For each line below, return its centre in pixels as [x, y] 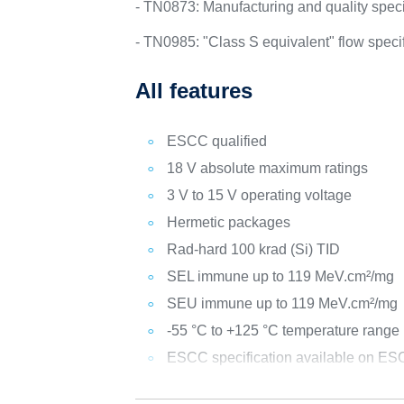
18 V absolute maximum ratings [268, 168]
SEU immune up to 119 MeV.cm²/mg [283, 303]
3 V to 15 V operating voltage [260, 195]
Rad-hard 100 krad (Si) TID [254, 249]
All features [194, 91]
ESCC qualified [217, 141]
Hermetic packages [229, 222]
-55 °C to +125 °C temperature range [284, 331]
